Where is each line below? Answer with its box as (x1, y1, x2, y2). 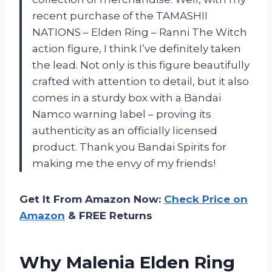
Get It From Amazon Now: (19, 193, 164, 206)
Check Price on (164, 193, 248, 206)
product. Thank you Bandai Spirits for (32, 141, 226, 154)
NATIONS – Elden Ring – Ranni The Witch (32, 26, 247, 39)
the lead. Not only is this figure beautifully (32, 59, 250, 72)
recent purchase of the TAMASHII (32, 10, 208, 22)
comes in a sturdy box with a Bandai (32, 92, 221, 104)
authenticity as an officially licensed (32, 124, 217, 137)
